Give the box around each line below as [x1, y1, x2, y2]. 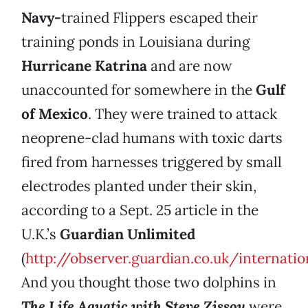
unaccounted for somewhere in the [21, 80, 256, 100]
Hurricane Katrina [21, 56, 147, 76]
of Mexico [21, 104, 88, 124]
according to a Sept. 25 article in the [21, 201, 258, 220]
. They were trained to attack [88, 104, 277, 124]
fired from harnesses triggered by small [21, 153, 282, 172]
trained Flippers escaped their [61, 8, 258, 27]
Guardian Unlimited [60, 225, 195, 244]
